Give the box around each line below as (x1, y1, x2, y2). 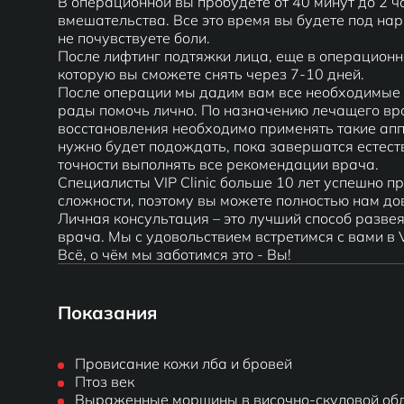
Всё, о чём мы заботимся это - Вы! (58, 245, 291, 263)
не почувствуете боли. (58, 29, 210, 47)
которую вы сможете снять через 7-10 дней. (58, 65, 364, 83)
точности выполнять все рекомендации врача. (58, 155, 379, 173)
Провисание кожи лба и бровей (75, 354, 292, 372)
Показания (58, 301, 157, 324)
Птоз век (75, 372, 134, 390)
